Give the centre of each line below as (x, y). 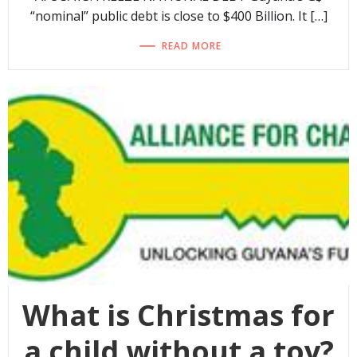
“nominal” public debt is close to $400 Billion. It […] (178, 16)
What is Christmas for (178, 316)
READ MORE (192, 45)
